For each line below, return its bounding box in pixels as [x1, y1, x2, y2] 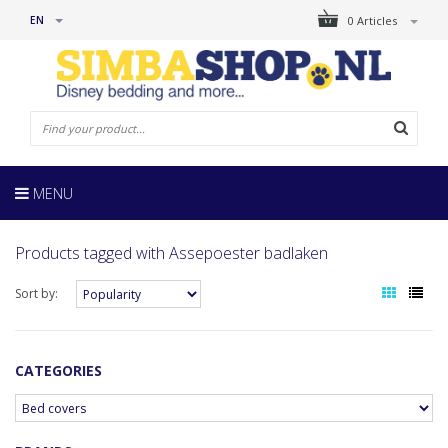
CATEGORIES [15, 361, 102, 381]
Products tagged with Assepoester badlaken [15, 242, 328, 265]
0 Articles [348, 13, 400, 28]
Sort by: [15, 285, 58, 303]
